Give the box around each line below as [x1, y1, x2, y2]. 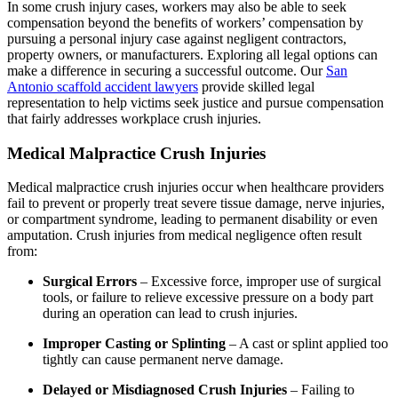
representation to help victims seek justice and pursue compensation [7, 95, 384, 110]
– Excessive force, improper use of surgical [137, 274, 381, 290]
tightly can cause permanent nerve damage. [43, 352, 283, 368]
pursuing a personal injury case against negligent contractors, [7, 31, 346, 46]
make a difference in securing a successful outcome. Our [7, 63, 326, 78]
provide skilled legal [198, 79, 314, 94]
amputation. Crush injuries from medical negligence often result [7, 227, 362, 243]
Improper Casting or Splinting [43, 336, 226, 352]
